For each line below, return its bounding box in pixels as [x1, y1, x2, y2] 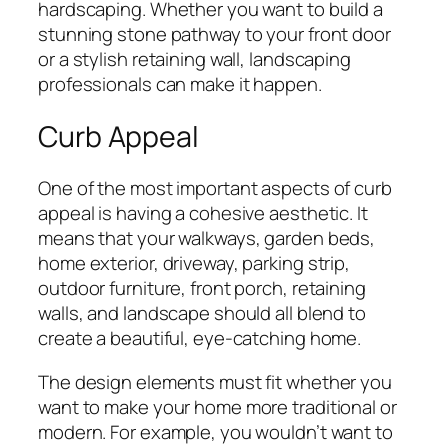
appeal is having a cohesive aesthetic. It [38, 200, 368, 227]
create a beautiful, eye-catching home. [38, 325, 362, 352]
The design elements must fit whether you [38, 368, 392, 395]
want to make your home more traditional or [38, 393, 397, 420]
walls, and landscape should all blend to [38, 300, 366, 327]
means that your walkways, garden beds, [38, 225, 376, 252]
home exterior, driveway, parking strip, [38, 250, 351, 277]
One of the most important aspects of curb [38, 175, 392, 202]
